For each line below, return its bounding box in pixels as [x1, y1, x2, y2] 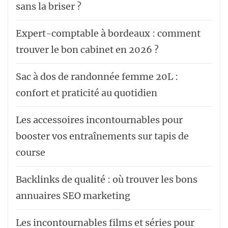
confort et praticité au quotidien [16, 87, 157, 99]
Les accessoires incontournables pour [16, 114, 183, 126]
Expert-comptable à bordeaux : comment [16, 27, 201, 39]
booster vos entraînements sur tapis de [16, 130, 189, 142]
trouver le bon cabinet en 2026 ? [16, 44, 159, 55]
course [16, 147, 45, 158]
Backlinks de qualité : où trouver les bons [16, 174, 197, 185]
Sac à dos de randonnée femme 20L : [16, 71, 178, 82]
